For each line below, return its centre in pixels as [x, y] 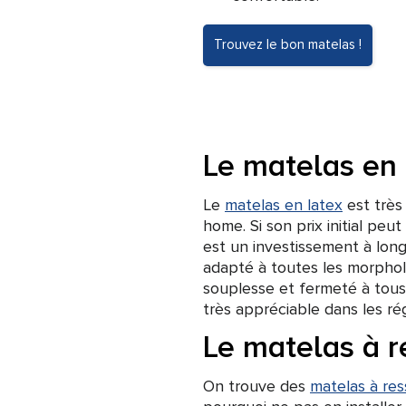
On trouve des [256, 386]
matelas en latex [284, 205]
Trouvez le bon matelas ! [288, 45]
